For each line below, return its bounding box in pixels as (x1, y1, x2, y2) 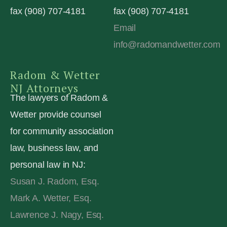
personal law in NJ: (10, 159, 86, 170)
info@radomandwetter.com (113, 40, 220, 50)
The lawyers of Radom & (10, 92, 108, 103)
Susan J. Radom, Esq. (10, 176, 99, 186)
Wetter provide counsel (10, 109, 102, 120)
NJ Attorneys (10, 81, 79, 96)
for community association (10, 126, 113, 136)
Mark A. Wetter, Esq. (10, 193, 92, 203)
